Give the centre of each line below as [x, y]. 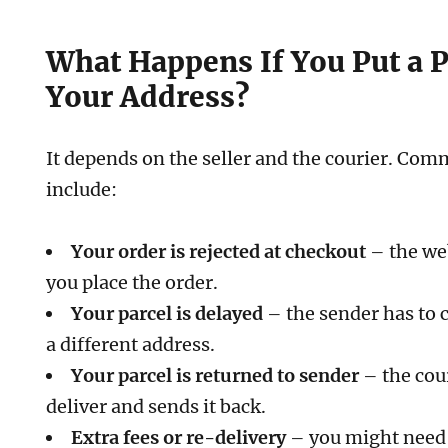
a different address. [131, 345]
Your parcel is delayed [167, 314]
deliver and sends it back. [156, 407]
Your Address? [148, 96]
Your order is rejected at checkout [219, 252]
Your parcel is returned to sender [215, 376]
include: [82, 189]
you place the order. [132, 283]
